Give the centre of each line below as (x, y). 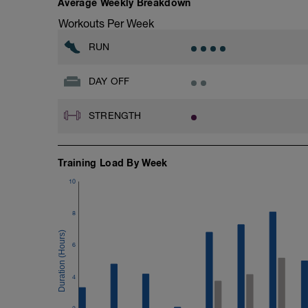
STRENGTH (115, 115)
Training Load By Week (113, 163)
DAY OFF (109, 81)
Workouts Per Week (106, 23)
